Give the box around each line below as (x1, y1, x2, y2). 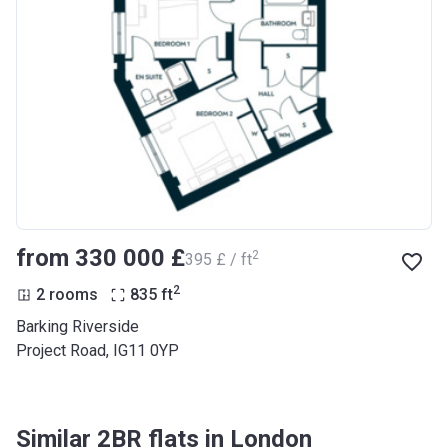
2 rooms (36, 285, 98, 305)
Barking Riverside (16, 317, 139, 337)
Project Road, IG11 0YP (16, 341, 179, 361)
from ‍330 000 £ (16, 244, 185, 273)
